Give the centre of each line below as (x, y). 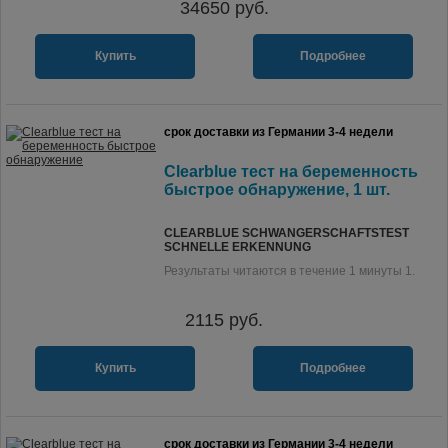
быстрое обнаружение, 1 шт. (277, 189)
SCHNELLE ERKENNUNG (237, 247)
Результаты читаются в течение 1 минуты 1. (289, 271)
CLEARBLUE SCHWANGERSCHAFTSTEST (286, 233)
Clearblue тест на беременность (291, 171)
